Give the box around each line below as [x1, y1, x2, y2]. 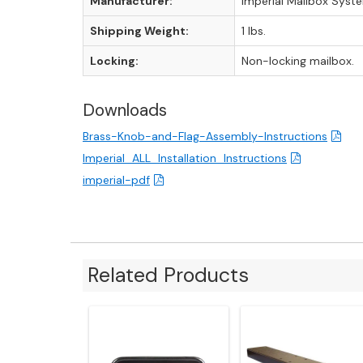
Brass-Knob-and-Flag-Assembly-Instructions [83, 128, 327, 143]
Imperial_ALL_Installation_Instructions [83, 150, 287, 165]
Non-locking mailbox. [241, 53, 354, 68]
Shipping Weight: [90, 23, 189, 38]
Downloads [83, 98, 167, 122]
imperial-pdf [83, 172, 150, 187]
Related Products [88, 262, 250, 289]
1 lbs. [241, 23, 266, 38]
